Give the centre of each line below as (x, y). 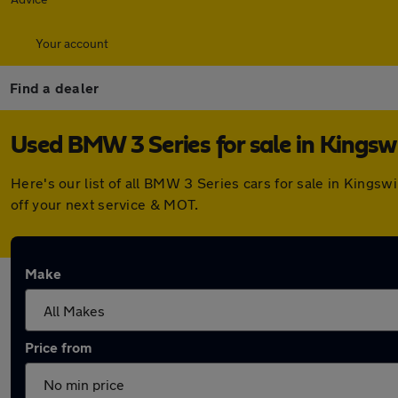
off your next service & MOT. (105, 204)
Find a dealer (55, 88)
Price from (58, 347)
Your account (72, 43)
